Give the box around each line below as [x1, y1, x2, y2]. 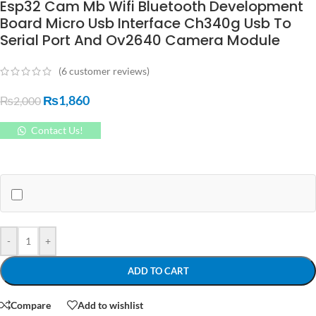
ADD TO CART [127, 265, 189, 277]
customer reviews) [67, 65, 150, 78]
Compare [11, 298, 51, 311]
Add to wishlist [78, 298, 143, 311]
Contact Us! [30, 124, 83, 137]
